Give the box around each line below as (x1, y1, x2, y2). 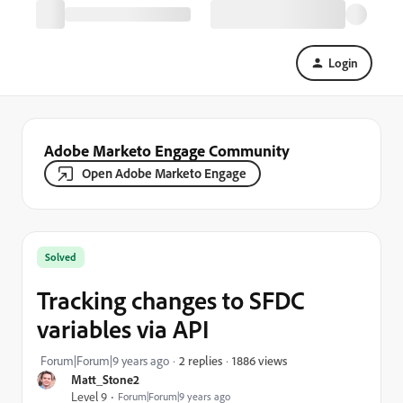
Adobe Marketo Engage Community (44, 140, 290, 160)
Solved (45, 250, 76, 264)
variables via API (37, 313, 210, 345)
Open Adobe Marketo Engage (82, 165, 246, 182)
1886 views (232, 352, 287, 368)
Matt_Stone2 (71, 372, 139, 387)
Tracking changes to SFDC (37, 284, 305, 316)
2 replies (179, 353, 222, 368)
